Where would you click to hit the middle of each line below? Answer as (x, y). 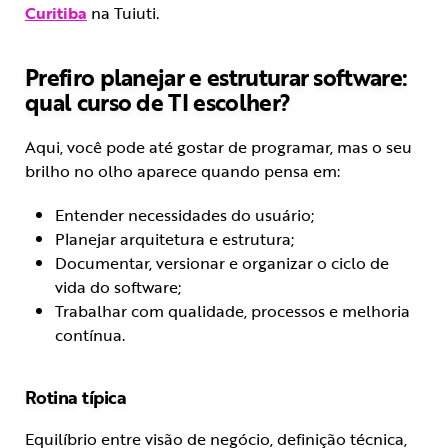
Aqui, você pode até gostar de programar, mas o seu (218, 147)
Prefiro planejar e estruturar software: (216, 77)
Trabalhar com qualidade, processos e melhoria (232, 311)
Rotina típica (76, 397)
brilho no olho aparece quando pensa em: (182, 171)
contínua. (90, 335)
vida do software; (118, 287)
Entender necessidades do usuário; (184, 215)
